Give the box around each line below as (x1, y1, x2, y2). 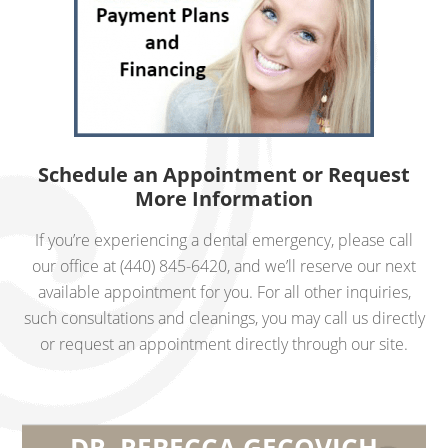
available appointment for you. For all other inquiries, (37, 281, 411, 303)
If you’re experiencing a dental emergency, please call (35, 229, 413, 251)
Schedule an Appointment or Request (38, 161, 410, 188)
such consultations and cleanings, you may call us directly (23, 307, 425, 329)
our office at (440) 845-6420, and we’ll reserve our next (32, 255, 416, 277)
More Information (135, 185, 313, 212)
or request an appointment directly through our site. (40, 333, 408, 355)
